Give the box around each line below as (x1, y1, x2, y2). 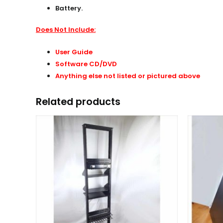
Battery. (55, 3, 83, 13)
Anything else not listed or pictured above (55, 71, 200, 81)
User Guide (55, 47, 93, 57)
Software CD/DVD (55, 59, 117, 69)
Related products (36, 95, 120, 109)
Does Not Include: (36, 25, 96, 35)
